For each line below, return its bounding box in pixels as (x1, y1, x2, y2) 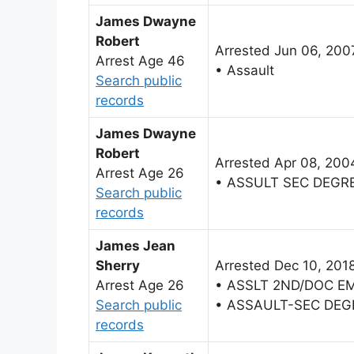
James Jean (96, 237, 175, 254)
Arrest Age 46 (96, 52, 185, 69)
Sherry (96, 257, 140, 273)
